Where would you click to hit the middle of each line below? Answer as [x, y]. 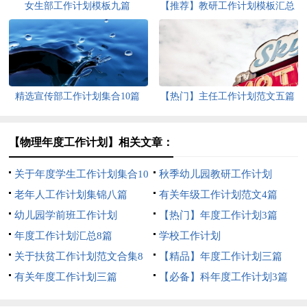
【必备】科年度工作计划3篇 [223, 277]
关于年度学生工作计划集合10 [82, 174]
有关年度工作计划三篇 [66, 277]
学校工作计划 [189, 235]
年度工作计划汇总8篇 [64, 235]
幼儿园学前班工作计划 [66, 215]
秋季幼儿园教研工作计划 [215, 174]
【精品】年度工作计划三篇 [220, 256]
